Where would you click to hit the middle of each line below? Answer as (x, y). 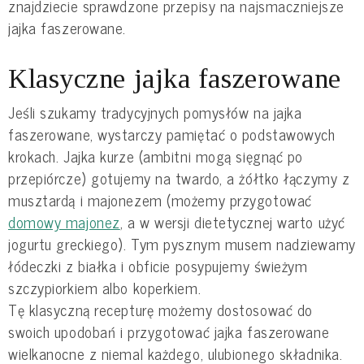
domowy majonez (64, 222)
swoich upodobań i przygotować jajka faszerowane (169, 332)
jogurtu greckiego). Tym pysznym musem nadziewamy (182, 244)
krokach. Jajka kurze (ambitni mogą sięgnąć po (156, 156)
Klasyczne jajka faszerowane (175, 79)
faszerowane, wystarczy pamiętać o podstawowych (172, 134)
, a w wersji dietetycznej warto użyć (232, 222)
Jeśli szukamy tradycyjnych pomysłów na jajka (155, 113)
